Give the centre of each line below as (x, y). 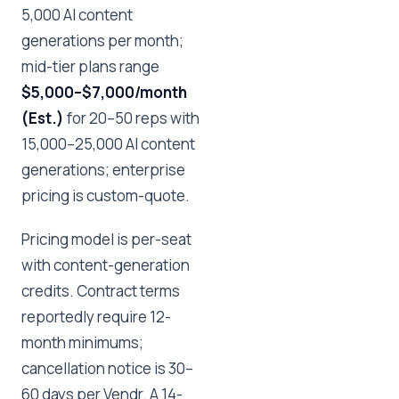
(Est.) (43, 118)
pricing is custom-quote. (106, 195)
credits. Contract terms (101, 291)
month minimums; (82, 342)
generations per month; (102, 41)
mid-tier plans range (90, 66)
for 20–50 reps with (132, 118)
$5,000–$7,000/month (104, 92)
